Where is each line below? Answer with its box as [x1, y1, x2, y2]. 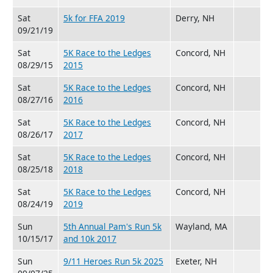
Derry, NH [175, 12, 214, 24]
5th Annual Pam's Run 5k [63, 220, 161, 232]
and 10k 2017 [63, 232, 116, 244]
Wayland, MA [175, 220, 227, 232]
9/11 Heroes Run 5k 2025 [63, 255, 163, 267]
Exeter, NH [175, 255, 217, 267]
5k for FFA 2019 [63, 12, 125, 24]
